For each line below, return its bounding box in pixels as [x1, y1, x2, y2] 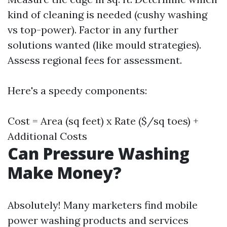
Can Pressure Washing [8, 142, 190, 164]
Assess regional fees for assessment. [8, 54, 182, 66]
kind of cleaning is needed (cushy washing [8, 8, 207, 21]
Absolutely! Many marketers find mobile [8, 199, 198, 211]
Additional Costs [8, 130, 87, 142]
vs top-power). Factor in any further [8, 23, 178, 36]
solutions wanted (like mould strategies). [8, 39, 201, 51]
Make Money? [8, 162, 122, 183]
